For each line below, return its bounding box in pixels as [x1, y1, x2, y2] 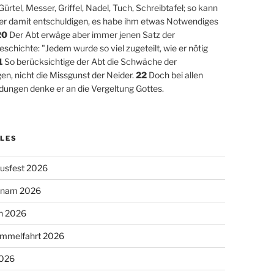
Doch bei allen [146, 69, 203, 80]
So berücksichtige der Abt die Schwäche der [2, 56, 177, 67]
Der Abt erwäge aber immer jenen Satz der [7, 29, 175, 40]
